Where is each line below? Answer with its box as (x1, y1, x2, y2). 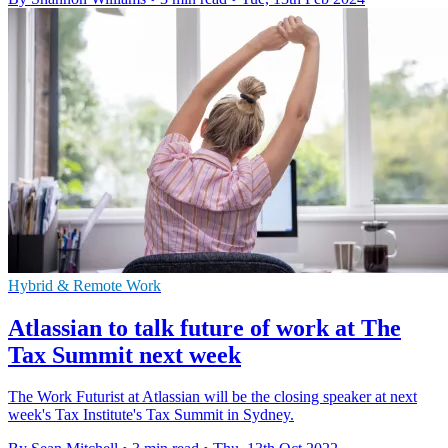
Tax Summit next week (8, 341, 241, 368)
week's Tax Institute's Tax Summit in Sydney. (8, 406, 294, 424)
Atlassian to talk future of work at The (8, 314, 401, 341)
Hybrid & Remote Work (8, 276, 161, 294)
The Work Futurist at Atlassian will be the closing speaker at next (8, 388, 417, 406)
